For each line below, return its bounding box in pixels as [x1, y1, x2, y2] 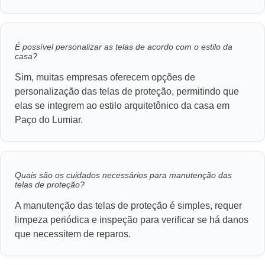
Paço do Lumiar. [15, 115, 83, 125]
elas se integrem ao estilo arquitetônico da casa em [15, 101, 230, 111]
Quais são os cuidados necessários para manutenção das [15, 170, 232, 180]
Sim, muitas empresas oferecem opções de [15, 72, 195, 83]
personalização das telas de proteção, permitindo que [15, 86, 239, 97]
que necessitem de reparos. [15, 229, 131, 240]
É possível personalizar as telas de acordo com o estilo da [15, 42, 232, 52]
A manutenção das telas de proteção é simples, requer [15, 201, 242, 211]
